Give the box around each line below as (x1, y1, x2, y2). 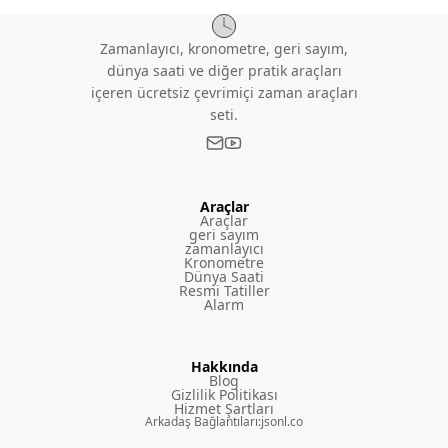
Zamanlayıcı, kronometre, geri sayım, (100, 39, 348, 59)
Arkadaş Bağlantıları (145, 413, 258, 431)
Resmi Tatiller (178, 281, 270, 301)
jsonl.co (261, 413, 303, 431)
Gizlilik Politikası (170, 385, 278, 405)
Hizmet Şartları (174, 399, 274, 419)
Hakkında (190, 357, 258, 377)
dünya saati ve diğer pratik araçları (106, 61, 342, 81)
